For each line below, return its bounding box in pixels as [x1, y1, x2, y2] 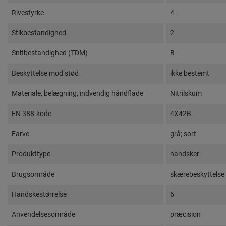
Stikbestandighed [12, 28, 66, 37]
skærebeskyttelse [170, 169, 224, 178]
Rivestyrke [12, 8, 44, 17]
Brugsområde [12, 169, 54, 178]
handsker [170, 149, 199, 158]
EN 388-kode [12, 109, 51, 118]
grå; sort [170, 129, 196, 138]
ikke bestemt [170, 69, 209, 77]
